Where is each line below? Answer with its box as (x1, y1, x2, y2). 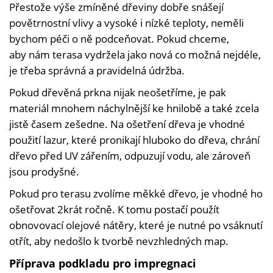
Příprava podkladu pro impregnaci (9, 256, 196, 271)
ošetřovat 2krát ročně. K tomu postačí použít (9, 202, 219, 217)
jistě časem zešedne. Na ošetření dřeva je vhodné (9, 117, 245, 132)
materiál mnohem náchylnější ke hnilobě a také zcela (9, 101, 259, 116)
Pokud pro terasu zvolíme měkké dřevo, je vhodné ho (9, 186, 263, 201)
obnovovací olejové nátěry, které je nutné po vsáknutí (9, 218, 263, 233)
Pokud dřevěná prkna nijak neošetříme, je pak (9, 85, 226, 100)
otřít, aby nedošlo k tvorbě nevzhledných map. (9, 234, 229, 249)
